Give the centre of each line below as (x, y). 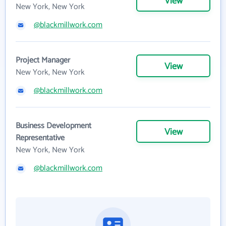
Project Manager (43, 60)
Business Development (53, 126)
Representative (40, 138)
